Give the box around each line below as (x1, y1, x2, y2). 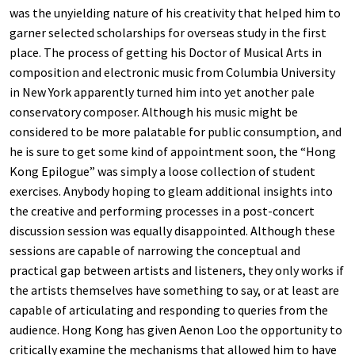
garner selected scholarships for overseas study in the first (10, 25, 326, 41)
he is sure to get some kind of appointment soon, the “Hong (10, 143, 336, 160)
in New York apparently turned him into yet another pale (10, 84, 315, 101)
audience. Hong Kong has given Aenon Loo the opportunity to (10, 322, 342, 338)
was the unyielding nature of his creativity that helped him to (10, 5, 341, 21)
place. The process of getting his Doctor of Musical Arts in (10, 44, 322, 61)
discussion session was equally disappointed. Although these (10, 223, 335, 239)
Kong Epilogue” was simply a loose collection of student (10, 163, 315, 180)
